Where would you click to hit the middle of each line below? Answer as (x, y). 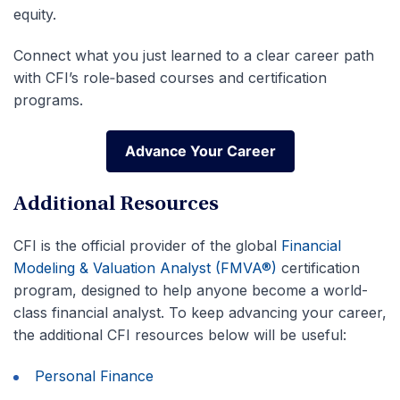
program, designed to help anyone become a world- (191, 291)
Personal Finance (94, 376)
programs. (48, 100)
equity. (35, 15)
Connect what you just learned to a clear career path (194, 56)
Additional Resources (116, 206)
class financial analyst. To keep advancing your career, (200, 313)
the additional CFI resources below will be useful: (180, 335)
